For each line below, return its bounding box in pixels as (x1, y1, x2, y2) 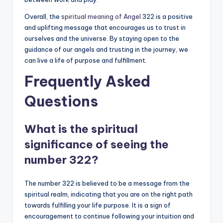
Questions (24, 92, 98, 111)
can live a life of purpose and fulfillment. (24, 56, 147, 64)
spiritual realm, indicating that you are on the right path (24, 190, 193, 198)
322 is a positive (141, 12, 193, 20)
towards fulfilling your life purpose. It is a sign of (24, 201, 171, 209)
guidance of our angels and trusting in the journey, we (24, 45, 188, 53)
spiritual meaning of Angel (61, 12, 141, 20)
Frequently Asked (24, 72, 150, 91)
